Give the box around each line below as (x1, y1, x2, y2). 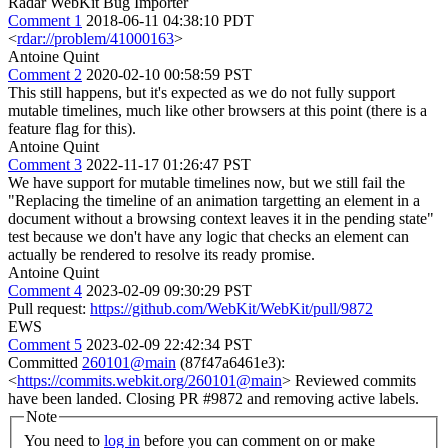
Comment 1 (8, 12, 82, 29)
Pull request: (8, 300, 90, 317)
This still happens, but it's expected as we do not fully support (8, 84, 395, 101)
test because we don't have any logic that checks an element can (8, 228, 409, 245)
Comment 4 (8, 282, 82, 299)
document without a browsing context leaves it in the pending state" (8, 210, 434, 227)
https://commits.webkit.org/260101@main (17, 372, 282, 389)
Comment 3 (8, 156, 82, 173)
